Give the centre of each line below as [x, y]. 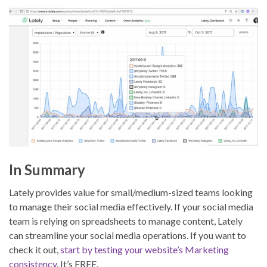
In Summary [47, 169]
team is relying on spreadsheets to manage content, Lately [126, 221]
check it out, [35, 249]
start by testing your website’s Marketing [145, 249]
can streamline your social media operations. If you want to [128, 235]
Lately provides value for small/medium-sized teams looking [131, 192]
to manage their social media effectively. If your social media [131, 206]
